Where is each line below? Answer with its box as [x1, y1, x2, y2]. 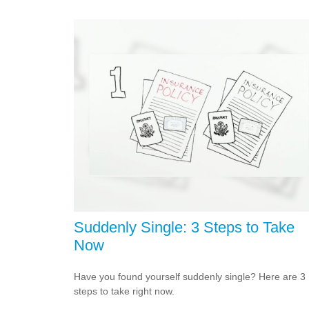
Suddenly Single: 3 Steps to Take [74, 218, 295, 236]
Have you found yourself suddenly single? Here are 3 [74, 270, 306, 282]
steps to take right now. [74, 285, 175, 297]
